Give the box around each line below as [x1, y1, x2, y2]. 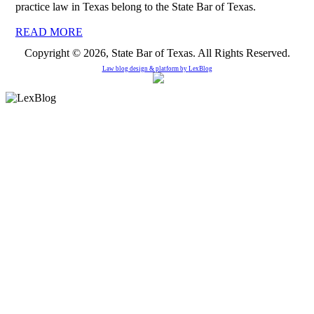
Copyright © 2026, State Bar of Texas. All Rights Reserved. [24, 46, 290, 59]
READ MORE [15, 25, 83, 38]
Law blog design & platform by [102, 64, 189, 72]
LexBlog [188, 64, 212, 72]
